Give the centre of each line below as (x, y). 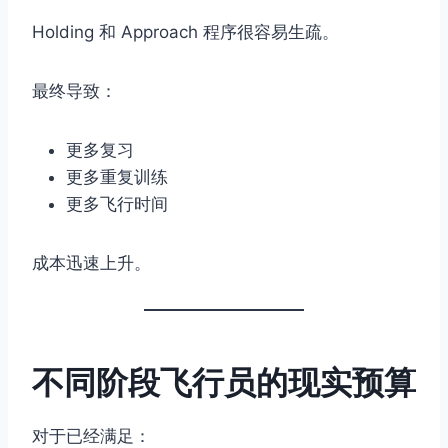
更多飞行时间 (117, 204)
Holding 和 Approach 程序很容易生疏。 (185, 32)
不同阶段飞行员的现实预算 (224, 383)
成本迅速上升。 (91, 263)
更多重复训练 (117, 177)
